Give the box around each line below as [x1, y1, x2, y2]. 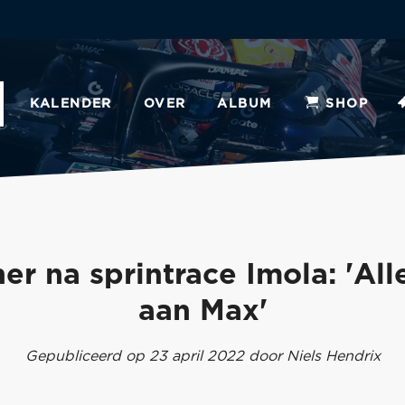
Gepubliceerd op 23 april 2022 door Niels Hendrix [24, 349, 381, 363]
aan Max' [137, 297, 268, 325]
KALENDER [29, 98, 112, 110]
